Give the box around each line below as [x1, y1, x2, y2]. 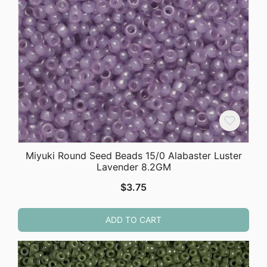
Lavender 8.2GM [96, 161, 171, 173]
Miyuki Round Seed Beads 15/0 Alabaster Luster [25, 150, 242, 162]
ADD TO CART [105, 215, 162, 225]
